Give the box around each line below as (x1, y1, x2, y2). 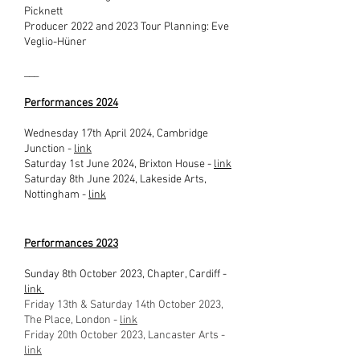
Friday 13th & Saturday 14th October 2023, (24, 298, 223, 312)
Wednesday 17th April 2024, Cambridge (24, 127, 208, 141)
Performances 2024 (24, 96, 118, 110)
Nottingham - (24, 188, 88, 202)
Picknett (24, 5, 63, 18)
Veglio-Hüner (24, 35, 87, 49)
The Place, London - (24, 313, 120, 327)
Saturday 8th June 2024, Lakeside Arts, (24, 173, 207, 186)
